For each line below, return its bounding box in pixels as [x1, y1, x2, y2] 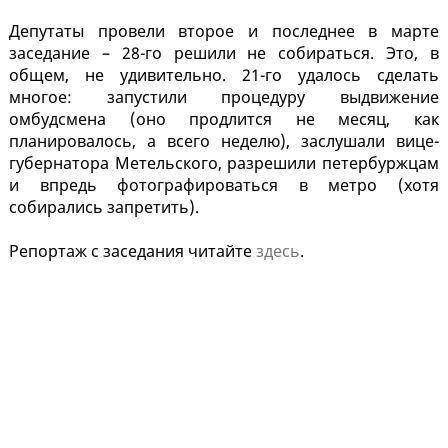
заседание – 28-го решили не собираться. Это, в [9, 42, 439, 65]
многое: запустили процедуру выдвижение [9, 86, 439, 109]
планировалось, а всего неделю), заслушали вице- [9, 130, 439, 153]
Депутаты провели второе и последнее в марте [9, 20, 439, 43]
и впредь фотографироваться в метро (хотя [9, 174, 439, 197]
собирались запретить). [9, 196, 199, 219]
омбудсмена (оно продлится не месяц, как [9, 108, 439, 131]
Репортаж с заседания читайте [9, 240, 256, 263]
